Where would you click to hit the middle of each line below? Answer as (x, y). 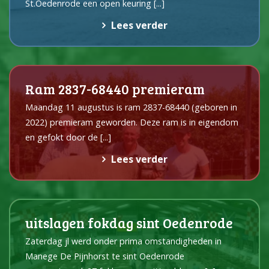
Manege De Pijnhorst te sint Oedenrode (106, 256)
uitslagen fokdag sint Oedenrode (129, 223)
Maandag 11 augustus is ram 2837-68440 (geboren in (131, 107)
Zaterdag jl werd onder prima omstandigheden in (125, 241)
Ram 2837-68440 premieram (115, 89)
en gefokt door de (62, 138)
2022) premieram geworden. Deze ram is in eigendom (132, 122)
